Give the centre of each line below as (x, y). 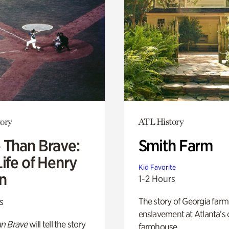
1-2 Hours (157, 178)
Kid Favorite (157, 167)
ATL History (161, 121)
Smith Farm (176, 145)
